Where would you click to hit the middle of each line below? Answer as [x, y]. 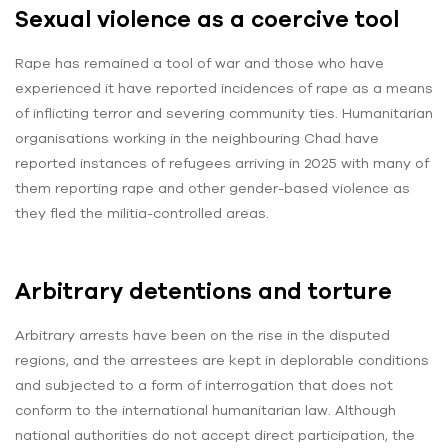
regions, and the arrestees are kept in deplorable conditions [222, 360]
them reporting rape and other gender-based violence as [212, 187]
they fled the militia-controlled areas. [142, 212]
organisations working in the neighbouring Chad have [197, 137]
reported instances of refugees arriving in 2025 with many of [222, 162]
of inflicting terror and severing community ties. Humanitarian [224, 112]
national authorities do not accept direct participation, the [215, 435]
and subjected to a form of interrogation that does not [204, 385]
